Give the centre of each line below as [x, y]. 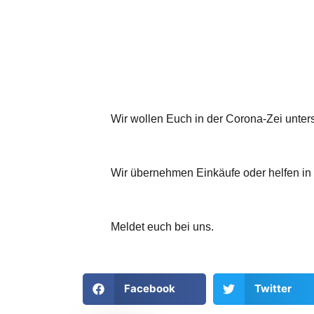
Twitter [273, 289]
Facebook [149, 289]
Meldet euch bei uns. [162, 226]
